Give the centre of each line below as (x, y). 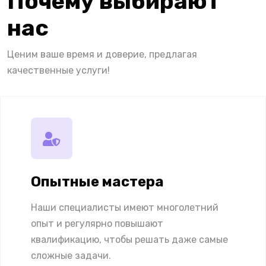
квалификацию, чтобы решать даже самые (129, 239)
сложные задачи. (71, 255)
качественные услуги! (58, 70)
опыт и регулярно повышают (97, 223)
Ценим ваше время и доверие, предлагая (102, 54)
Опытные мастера (97, 181)
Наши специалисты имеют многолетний (125, 207)
